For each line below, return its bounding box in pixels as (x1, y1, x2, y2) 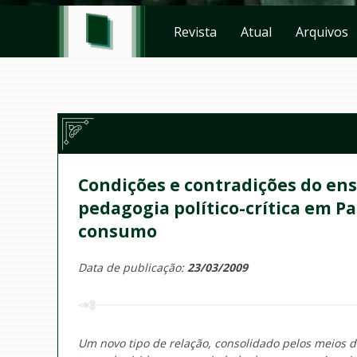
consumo (78, 220, 157, 242)
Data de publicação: (78, 260, 187, 275)
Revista (173, 22, 217, 41)
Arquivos (295, 22, 348, 41)
